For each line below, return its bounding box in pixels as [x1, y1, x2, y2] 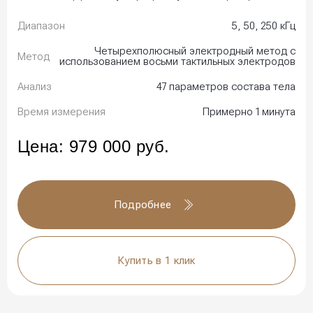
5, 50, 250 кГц [231, 20, 296, 33]
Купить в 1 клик [117, 254, 196, 268]
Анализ [17, 80, 52, 94]
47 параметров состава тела [156, 80, 296, 94]
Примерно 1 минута [203, 105, 296, 119]
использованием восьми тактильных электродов [59, 55, 296, 68]
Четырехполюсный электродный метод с [94, 45, 296, 58]
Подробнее [113, 198, 172, 212]
